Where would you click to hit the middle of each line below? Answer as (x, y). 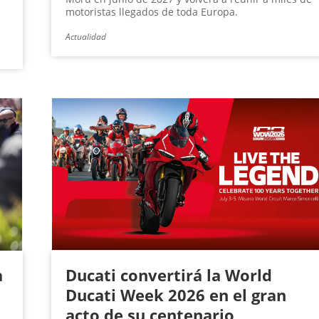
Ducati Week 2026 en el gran (176, 295)
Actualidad (85, 37)
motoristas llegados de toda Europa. (151, 12)
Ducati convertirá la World (168, 275)
